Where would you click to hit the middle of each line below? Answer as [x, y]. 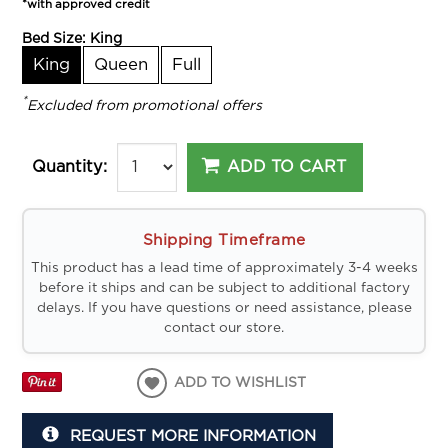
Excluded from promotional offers [145, 106]
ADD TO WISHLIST [240, 382]
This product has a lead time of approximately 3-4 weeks [224, 268]
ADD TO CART [287, 166]
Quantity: [69, 167]
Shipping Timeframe [224, 241]
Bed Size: [56, 39]
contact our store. [224, 328]
